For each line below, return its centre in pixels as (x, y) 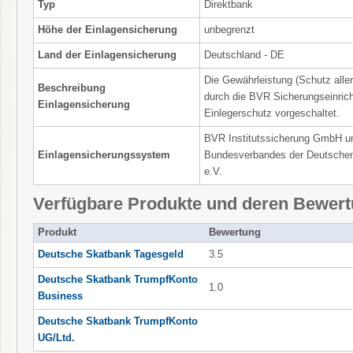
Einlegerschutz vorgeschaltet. (272, 113)
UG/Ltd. (57, 338)
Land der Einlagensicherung (107, 55)
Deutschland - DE (244, 55)
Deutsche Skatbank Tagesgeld (111, 254)
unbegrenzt (229, 30)
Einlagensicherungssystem (104, 155)
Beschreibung (72, 88)
